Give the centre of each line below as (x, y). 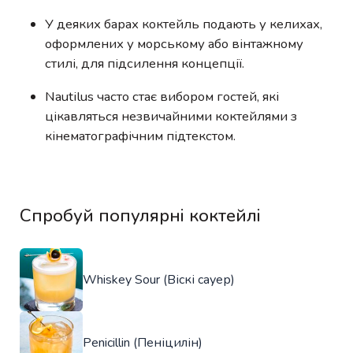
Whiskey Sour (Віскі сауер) (159, 279)
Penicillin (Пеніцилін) (143, 342)
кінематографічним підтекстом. (140, 136)
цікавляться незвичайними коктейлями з (171, 116)
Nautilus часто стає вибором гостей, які (162, 96)
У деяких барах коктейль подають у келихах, (184, 24)
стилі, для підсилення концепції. (145, 64)
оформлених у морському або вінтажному (174, 44)
